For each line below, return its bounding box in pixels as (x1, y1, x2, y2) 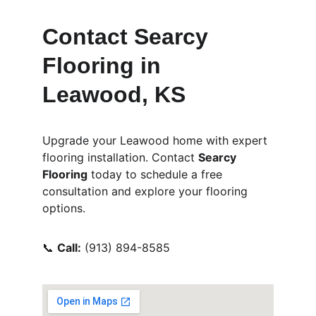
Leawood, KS (42, 82, 186, 107)
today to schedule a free (87, 167, 226, 181)
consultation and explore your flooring (42, 184, 251, 198)
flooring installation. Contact (42, 150, 198, 164)
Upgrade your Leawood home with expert (42, 133, 271, 147)
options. (42, 201, 85, 215)
